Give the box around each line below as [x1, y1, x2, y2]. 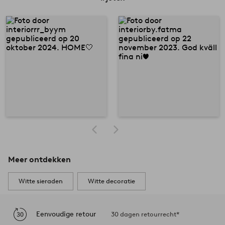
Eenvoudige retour [36, 209, 96, 218]
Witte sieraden [19, 177, 63, 185]
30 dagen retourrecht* [111, 210, 179, 218]
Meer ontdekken [8, 155, 71, 165]
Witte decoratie [88, 177, 135, 185]
